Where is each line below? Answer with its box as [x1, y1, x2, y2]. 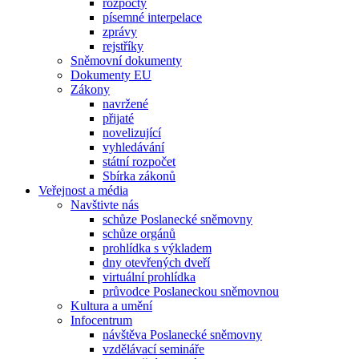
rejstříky [103, 38, 143, 53]
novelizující [103, 125, 161, 139]
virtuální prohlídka [103, 269, 196, 284]
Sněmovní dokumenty [71, 53, 182, 67]
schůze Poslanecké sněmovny [103, 212, 252, 226]
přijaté [103, 111, 134, 125]
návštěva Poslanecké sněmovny [103, 327, 262, 341]
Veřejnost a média [38, 183, 128, 197]
